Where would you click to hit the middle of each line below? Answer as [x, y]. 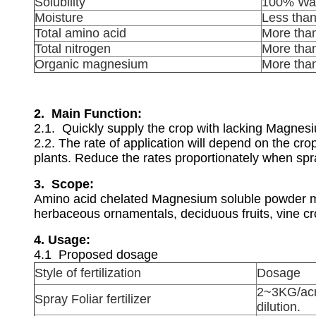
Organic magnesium [91, 64]
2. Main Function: [88, 114]
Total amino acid [80, 33]
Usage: [69, 240]
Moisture [59, 18]
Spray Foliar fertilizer [93, 299]
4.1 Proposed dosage [96, 255]
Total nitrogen [73, 49]
